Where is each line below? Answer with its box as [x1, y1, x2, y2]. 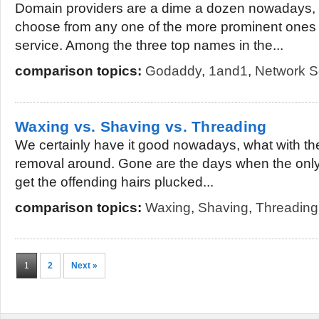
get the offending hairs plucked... [15, 174, 214, 189]
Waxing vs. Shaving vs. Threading [15, 118, 267, 135]
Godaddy [145, 63, 202, 78]
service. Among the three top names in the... [15, 38, 283, 53]
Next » [71, 261, 98, 271]
